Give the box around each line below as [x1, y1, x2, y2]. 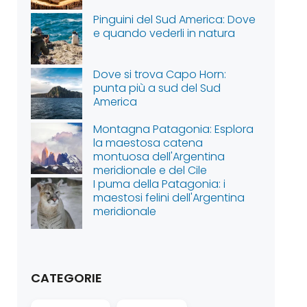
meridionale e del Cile [93, 162, 208, 178]
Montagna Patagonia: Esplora [93, 121, 254, 137]
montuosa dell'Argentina [93, 149, 225, 164]
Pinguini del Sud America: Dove [93, 12, 256, 27]
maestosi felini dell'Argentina [93, 190, 245, 206]
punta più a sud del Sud [93, 80, 221, 96]
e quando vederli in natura [93, 25, 236, 41]
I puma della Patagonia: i [93, 176, 226, 192]
